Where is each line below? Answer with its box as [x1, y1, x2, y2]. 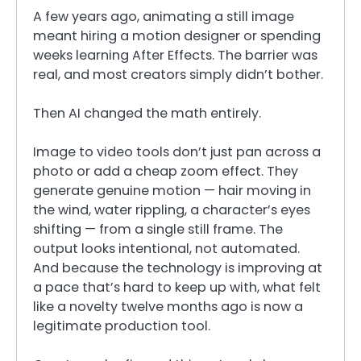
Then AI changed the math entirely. [33, 104, 261, 123]
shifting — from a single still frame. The [33, 220, 283, 239]
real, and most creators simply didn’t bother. [33, 65, 323, 84]
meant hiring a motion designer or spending [33, 27, 321, 45]
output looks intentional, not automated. [33, 239, 300, 259]
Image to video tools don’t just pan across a [33, 143, 321, 162]
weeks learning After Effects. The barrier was [33, 46, 317, 64]
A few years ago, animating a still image [33, 7, 294, 26]
